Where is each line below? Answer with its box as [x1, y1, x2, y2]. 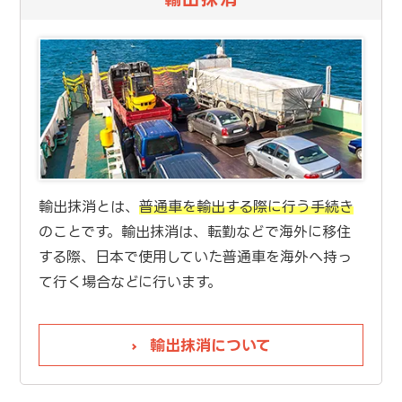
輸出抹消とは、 [38, 198, 139, 215]
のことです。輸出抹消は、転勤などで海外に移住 [38, 223, 351, 240]
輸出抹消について [149, 336, 271, 354]
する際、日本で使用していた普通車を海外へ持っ [38, 249, 352, 266]
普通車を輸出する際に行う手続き [138, 198, 354, 215]
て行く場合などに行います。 [38, 274, 222, 291]
